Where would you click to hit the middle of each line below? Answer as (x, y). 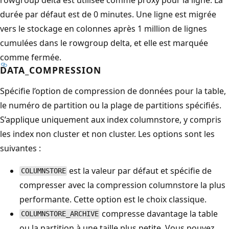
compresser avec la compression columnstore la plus (122, 185)
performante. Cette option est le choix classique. (113, 199)
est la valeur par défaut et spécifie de (140, 170)
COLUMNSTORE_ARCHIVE (60, 214)
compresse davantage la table (159, 213)
